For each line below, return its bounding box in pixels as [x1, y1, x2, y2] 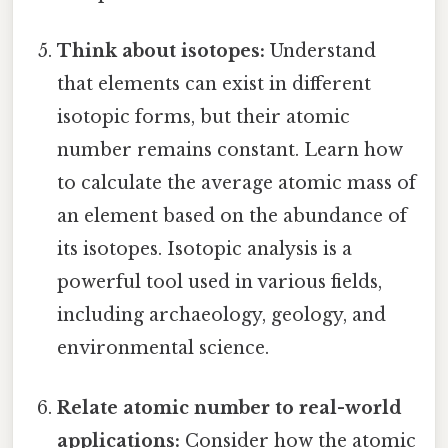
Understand [265, 40, 377, 63]
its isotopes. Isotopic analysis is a [57, 238, 353, 261]
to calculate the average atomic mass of [57, 172, 417, 195]
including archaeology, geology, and [57, 304, 387, 327]
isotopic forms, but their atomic [57, 106, 351, 129]
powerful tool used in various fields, [57, 271, 383, 294]
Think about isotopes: [57, 40, 266, 63]
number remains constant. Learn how [57, 139, 404, 162]
